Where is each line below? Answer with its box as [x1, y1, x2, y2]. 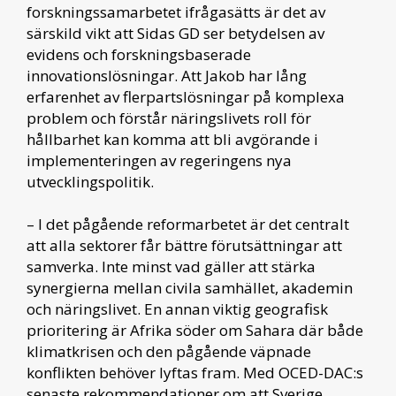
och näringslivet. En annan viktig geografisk [27, 299, 328, 320]
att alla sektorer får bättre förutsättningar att [27, 235, 342, 256]
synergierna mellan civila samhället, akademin [27, 278, 353, 299]
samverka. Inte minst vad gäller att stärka [27, 256, 316, 278]
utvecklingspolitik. [27, 171, 154, 193]
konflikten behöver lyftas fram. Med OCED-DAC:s [27, 362, 363, 384]
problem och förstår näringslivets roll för [27, 108, 311, 129]
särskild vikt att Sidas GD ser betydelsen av [27, 23, 324, 44]
